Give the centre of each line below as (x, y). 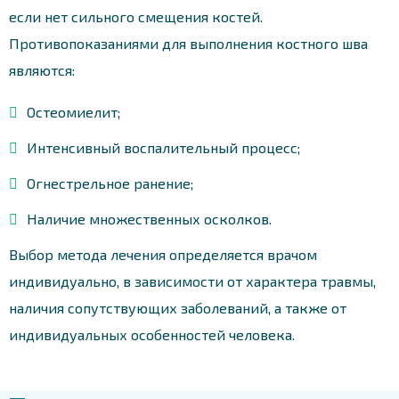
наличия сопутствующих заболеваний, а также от (178, 307)
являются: (42, 69)
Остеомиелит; (73, 111)
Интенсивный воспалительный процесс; (163, 147)
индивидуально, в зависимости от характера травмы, (192, 281)
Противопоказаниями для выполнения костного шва (188, 43)
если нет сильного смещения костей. (136, 16)
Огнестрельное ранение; (110, 183)
